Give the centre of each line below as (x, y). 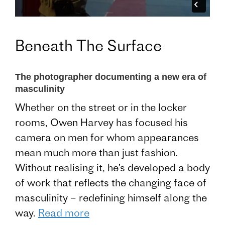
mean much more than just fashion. (96, 153)
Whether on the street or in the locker (101, 107)
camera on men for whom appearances (107, 138)
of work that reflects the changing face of (111, 183)
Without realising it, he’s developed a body (113, 168)
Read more (64, 213)
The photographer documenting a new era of (111, 77)
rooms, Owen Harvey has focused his (101, 123)
